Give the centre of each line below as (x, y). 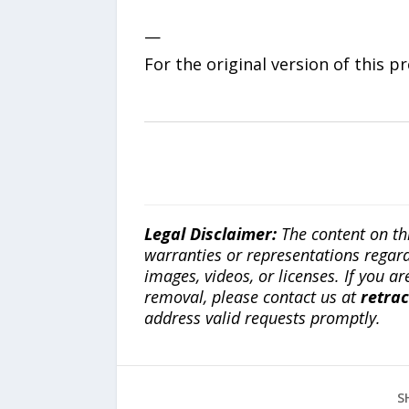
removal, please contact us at (252, 297)
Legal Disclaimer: (210, 234)
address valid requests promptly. (262, 318)
